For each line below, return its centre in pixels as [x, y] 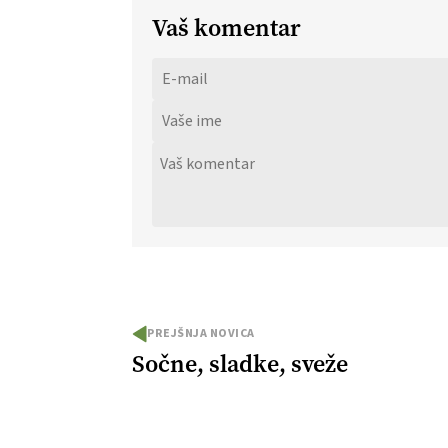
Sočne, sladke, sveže [240, 363]
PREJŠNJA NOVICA [201, 333]
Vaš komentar [226, 27]
